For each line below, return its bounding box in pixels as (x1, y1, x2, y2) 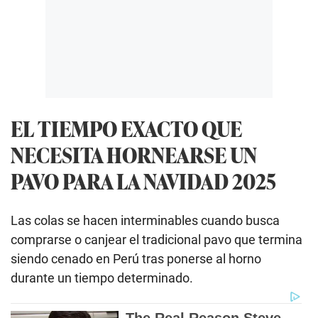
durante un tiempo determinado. (11, 270, 193, 285)
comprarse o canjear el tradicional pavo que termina (11, 231, 302, 247)
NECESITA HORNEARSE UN (11, 138, 257, 170)
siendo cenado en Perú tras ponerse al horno (11, 251, 261, 266)
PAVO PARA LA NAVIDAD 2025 (11, 165, 276, 196)
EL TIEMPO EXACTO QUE (11, 112, 242, 143)
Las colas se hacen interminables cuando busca (11, 212, 280, 228)
